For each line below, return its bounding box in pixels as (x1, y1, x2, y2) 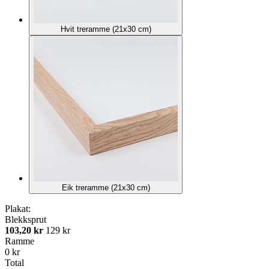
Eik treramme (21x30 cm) (61, 183, 150, 193)
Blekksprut (5, 214, 46, 225)
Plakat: (5, 204, 31, 214)
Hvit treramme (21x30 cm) (60, 25, 151, 34)
